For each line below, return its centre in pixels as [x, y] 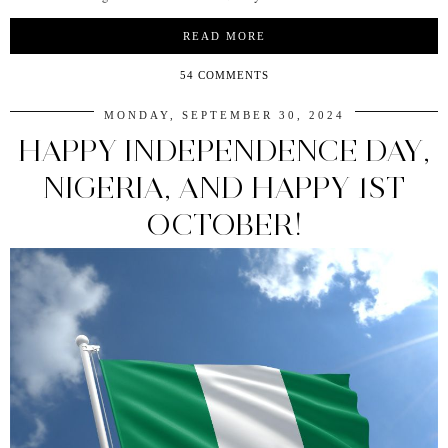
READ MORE [224, 36]
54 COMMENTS [224, 75]
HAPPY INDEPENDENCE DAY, [224, 151]
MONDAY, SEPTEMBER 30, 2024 [224, 115]
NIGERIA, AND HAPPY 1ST [224, 188]
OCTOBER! [224, 225]
